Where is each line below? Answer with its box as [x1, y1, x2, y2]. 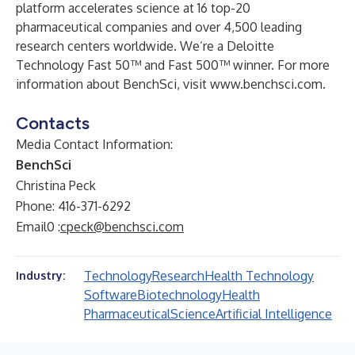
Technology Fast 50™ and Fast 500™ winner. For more [16, 57, 330, 73]
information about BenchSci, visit [16, 76, 210, 92]
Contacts [16, 113, 90, 134]
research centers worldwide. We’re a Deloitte [16, 38, 274, 54]
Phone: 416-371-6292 [16, 198, 131, 214]
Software [84, 287, 137, 303]
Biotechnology [137, 287, 222, 303]
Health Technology [204, 268, 314, 284]
